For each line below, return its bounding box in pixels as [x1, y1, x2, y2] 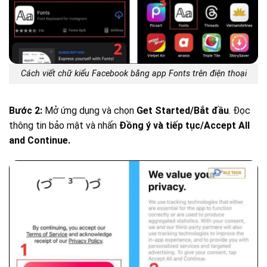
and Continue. [9, 135, 70, 147]
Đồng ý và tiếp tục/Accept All [119, 120, 250, 132]
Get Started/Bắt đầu [136, 105, 229, 117]
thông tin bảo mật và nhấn [9, 120, 119, 132]
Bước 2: [9, 105, 42, 117]
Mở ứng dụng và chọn [42, 105, 136, 117]
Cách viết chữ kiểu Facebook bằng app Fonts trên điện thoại [20, 69, 247, 79]
